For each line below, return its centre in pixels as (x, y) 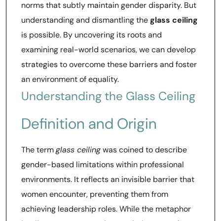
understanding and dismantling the (86, 20)
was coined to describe (144, 150)
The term (38, 150)
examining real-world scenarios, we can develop (109, 50)
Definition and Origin (89, 124)
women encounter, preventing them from (95, 194)
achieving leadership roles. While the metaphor (106, 209)
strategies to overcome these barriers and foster (109, 64)
